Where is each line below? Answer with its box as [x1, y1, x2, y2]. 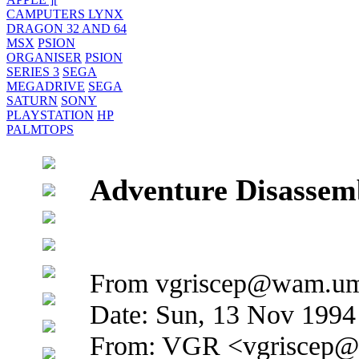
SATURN [6, 94, 58, 107]
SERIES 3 [6, 65, 59, 79]
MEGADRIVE [6, 79, 85, 93]
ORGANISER [6, 50, 82, 64]
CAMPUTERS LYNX [6, 7, 123, 21]
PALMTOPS [6, 123, 74, 136]
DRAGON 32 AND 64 [6, 22, 127, 35]
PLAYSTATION [6, 108, 94, 122]
